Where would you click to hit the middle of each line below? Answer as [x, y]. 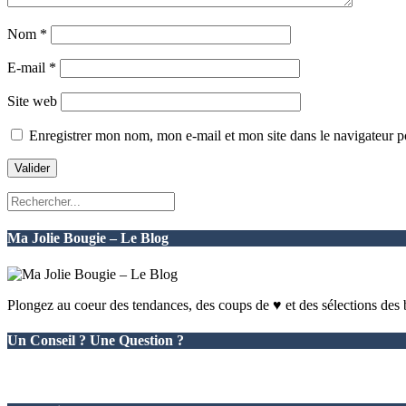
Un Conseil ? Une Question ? [96, 340]
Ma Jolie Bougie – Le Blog [88, 238]
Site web [32, 101]
